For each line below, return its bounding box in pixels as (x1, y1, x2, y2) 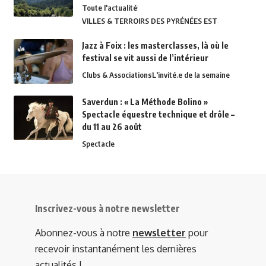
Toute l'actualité (81, 3, 137, 12)
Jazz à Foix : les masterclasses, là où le (81, 40, 229, 50)
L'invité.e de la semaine (151, 70, 230, 80)
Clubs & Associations (81, 70, 151, 80)
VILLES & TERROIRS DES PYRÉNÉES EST (81, 16, 217, 26)
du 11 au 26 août (81, 122, 142, 132)
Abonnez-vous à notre (35, 227, 132, 239)
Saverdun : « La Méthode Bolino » (81, 97, 208, 107)
